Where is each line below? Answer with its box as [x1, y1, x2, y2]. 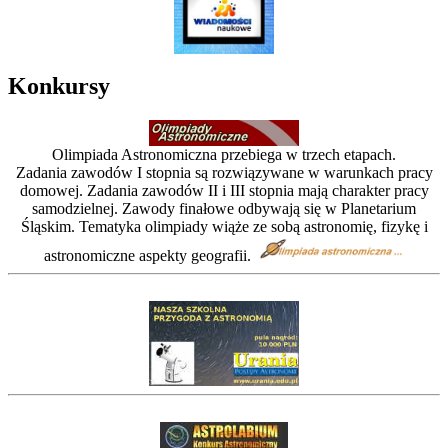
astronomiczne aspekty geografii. [43, 246, 255, 264]
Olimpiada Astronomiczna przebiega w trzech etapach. [52, 146, 396, 164]
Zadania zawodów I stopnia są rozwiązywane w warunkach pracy [15, 164, 433, 182]
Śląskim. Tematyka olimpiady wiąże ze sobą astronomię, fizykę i [20, 218, 428, 236]
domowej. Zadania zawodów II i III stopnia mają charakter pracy [19, 182, 429, 200]
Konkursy [8, 73, 110, 100]
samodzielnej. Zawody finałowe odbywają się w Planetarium [32, 200, 416, 218]
